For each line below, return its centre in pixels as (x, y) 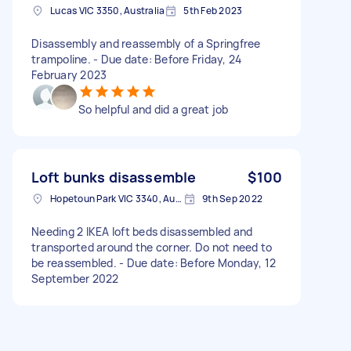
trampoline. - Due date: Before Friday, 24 (137, 59)
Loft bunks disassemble (114, 177)
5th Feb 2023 (213, 10)
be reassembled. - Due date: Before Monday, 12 (154, 262)
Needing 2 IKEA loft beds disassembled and (142, 231)
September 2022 (75, 278)
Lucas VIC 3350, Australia (108, 10)
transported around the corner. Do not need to (152, 247)
